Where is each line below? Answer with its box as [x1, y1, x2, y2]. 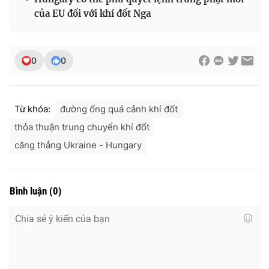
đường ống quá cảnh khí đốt [60, 103, 178, 115]
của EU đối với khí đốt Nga [34, 7, 151, 19]
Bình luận [10, 184, 49, 197]
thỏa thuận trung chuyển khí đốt [14, 121, 150, 133]
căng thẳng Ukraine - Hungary [14, 139, 142, 151]
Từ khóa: [14, 103, 50, 115]
